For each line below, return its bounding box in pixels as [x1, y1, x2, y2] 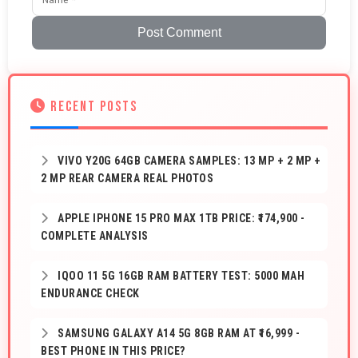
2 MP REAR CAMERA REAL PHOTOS [41, 172, 213, 185]
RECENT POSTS [46, 98, 137, 116]
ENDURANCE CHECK [41, 287, 140, 300]
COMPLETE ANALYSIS [41, 229, 149, 243]
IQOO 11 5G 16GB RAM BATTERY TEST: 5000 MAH [54, 269, 304, 283]
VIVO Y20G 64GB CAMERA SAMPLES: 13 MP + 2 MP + [54, 154, 321, 168]
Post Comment [137, 26, 221, 40]
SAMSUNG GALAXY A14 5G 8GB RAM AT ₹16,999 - [54, 327, 300, 340]
